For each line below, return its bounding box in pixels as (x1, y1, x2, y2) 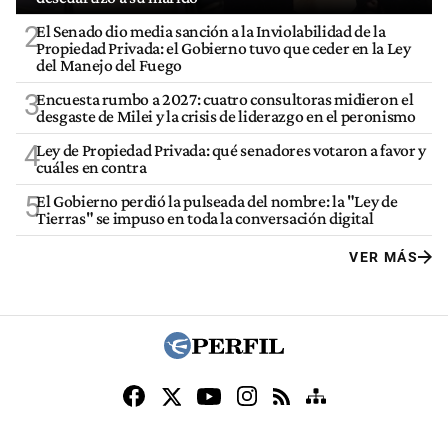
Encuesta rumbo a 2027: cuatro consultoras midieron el (36, 88, 414, 109)
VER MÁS (349, 248, 418, 265)
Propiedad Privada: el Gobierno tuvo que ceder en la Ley (36, 37, 411, 58)
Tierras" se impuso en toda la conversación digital (36, 207, 374, 228)
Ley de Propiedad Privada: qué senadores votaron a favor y (36, 139, 426, 160)
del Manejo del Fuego (36, 54, 182, 75)
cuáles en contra (36, 156, 147, 177)
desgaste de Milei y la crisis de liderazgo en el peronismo (36, 105, 416, 126)
